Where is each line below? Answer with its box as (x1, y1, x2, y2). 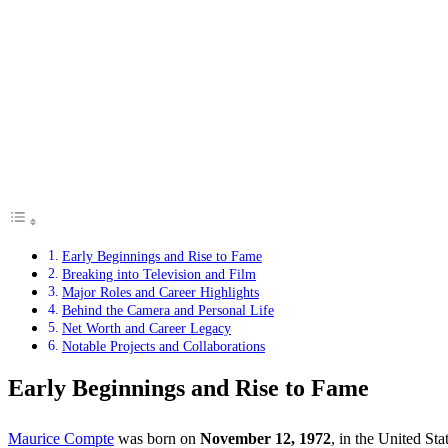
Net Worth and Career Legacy (61, 320, 231, 337)
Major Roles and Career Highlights (61, 284, 259, 301)
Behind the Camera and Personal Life (61, 302, 274, 319)
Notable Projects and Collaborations (61, 338, 265, 355)
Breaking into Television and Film (61, 266, 256, 283)
